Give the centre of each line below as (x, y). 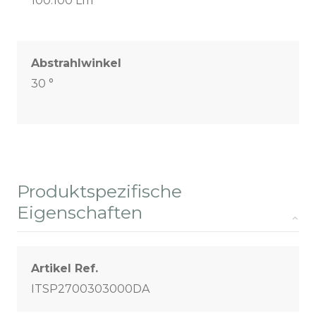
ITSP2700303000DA (90, 289)
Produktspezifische (99, 192)
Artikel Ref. (65, 269)
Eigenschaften (80, 213)
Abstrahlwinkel (76, 63)
